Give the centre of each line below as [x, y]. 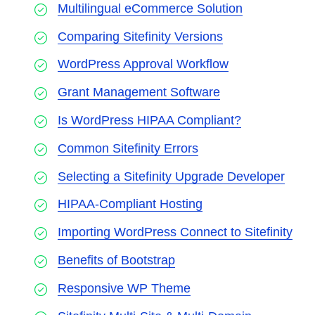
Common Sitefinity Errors [128, 148]
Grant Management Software [139, 92]
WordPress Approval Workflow [143, 64]
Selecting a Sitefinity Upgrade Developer [171, 176]
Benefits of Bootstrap [116, 260]
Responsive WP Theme [124, 288]
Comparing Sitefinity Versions [140, 36]
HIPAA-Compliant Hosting [130, 204]
